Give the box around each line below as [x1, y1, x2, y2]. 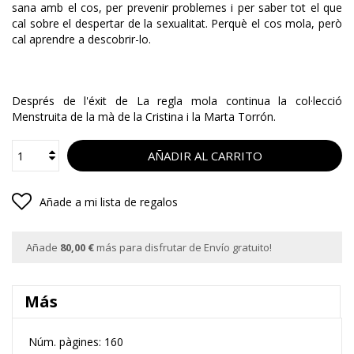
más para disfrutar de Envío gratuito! [94, 240, 272, 255]
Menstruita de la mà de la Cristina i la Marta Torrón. [12, 109, 276, 125]
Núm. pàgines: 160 [28, 334, 123, 350]
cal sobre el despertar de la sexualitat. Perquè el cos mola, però [12, 16, 342, 32]
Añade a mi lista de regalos [40, 194, 178, 210]
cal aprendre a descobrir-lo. [12, 32, 151, 47]
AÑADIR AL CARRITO [147, 148, 262, 164]
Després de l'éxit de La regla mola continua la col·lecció [12, 93, 342, 109]
